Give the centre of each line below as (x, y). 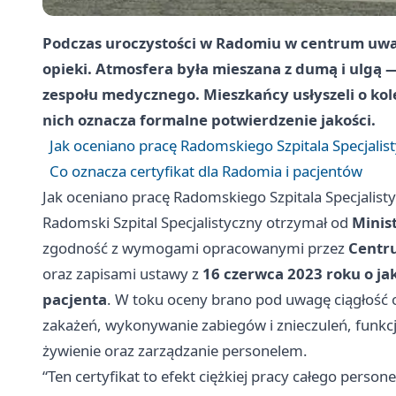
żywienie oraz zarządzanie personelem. (175, 350)
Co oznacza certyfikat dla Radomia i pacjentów (206, 171)
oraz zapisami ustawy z (122, 273)
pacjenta (75, 299)
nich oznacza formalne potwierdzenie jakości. (209, 119)
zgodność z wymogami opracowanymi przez (195, 247)
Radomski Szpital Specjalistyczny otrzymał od (197, 222)
